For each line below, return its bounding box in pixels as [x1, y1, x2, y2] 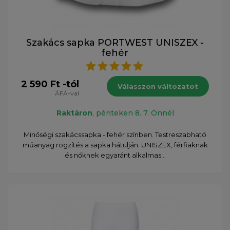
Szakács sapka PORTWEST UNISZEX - [26, 36, 204, 48]
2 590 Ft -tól [21, 78, 79, 90]
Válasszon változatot [118, 82, 198, 90]
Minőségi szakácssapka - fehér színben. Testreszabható [24, 130, 206, 139]
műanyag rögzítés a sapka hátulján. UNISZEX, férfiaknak [22, 140, 208, 149]
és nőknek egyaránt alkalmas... [64, 150, 166, 159]
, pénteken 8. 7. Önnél [92, 108, 174, 118]
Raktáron [56, 108, 92, 118]
